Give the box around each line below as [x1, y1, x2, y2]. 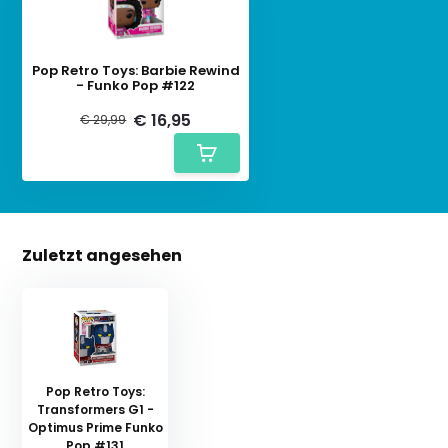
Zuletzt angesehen [22, 243, 183, 267]
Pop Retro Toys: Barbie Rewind [31, 60, 240, 80]
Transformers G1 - [36, 400, 154, 418]
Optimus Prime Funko [27, 418, 163, 436]
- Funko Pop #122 [76, 75, 196, 95]
